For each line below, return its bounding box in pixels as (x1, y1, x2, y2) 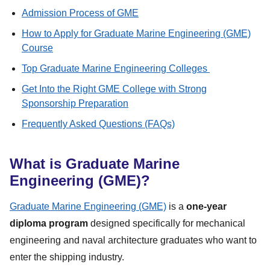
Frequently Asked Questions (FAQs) (22, 118, 175, 129)
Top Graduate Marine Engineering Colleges (22, 63, 210, 74)
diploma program (10, 218, 88, 228)
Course (22, 42, 53, 53)
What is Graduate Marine (10, 155, 180, 172)
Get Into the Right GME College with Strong (22, 83, 207, 94)
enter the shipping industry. (10, 251, 124, 262)
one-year (186, 201, 227, 212)
